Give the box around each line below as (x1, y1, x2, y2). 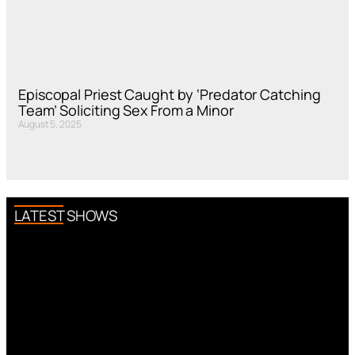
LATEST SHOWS (14, 204, 117, 226)
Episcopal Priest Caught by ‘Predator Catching (18, 84, 321, 104)
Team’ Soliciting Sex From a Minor (18, 100, 234, 120)
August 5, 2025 (18, 116, 82, 131)
